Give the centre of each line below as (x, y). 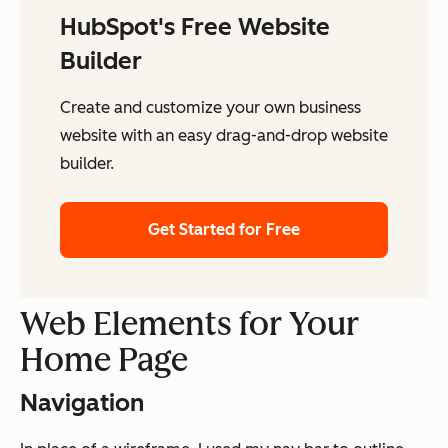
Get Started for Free (224, 230)
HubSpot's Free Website (195, 27)
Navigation (82, 403)
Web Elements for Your (189, 324)
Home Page (104, 360)
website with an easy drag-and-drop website (224, 136)
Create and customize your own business (210, 108)
